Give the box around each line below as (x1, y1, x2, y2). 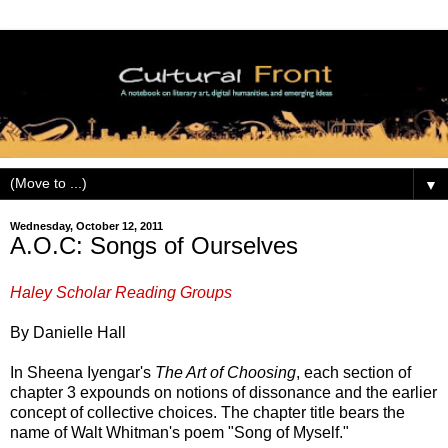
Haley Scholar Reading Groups (10, 284, 232, 302)
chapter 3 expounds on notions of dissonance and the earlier (10, 384, 437, 402)
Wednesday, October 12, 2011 (10, 219, 163, 232)
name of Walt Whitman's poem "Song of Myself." (10, 424, 349, 442)
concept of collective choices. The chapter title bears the (10, 404, 405, 422)
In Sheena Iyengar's (10, 364, 155, 382)
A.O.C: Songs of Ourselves (10, 231, 298, 259)
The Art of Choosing (155, 364, 296, 382)
